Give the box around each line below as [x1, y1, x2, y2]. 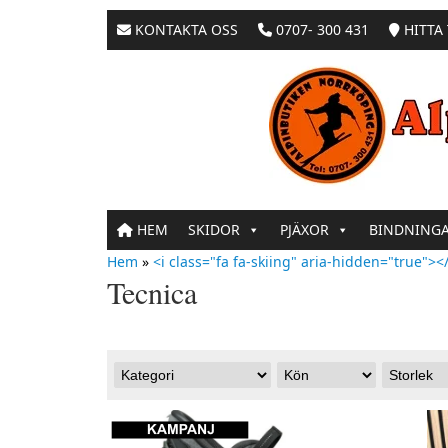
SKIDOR [188, 220, 240, 239]
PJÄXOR [280, 220, 329, 239]
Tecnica [107, 272, 197, 313]
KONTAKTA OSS [131, 20, 238, 39]
